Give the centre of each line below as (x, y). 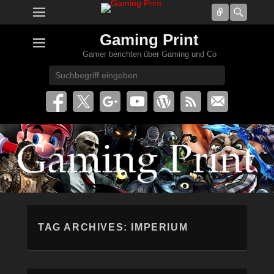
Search (150, 71)
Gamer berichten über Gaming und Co (149, 54)
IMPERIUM (160, 227)
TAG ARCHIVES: (85, 227)
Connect (247, 12)
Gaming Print (149, 40)
